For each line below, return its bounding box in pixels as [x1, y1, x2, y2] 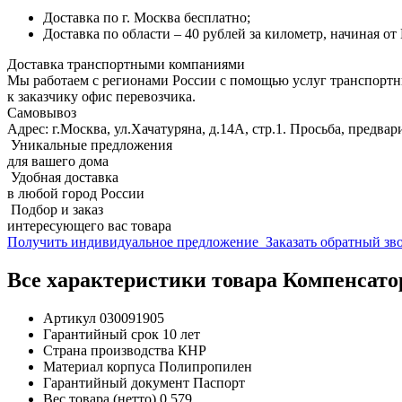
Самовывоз [7, 104, 76, 120]
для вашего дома [7, 153, 109, 169]
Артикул [43, 310, 96, 326]
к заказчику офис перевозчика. [7, 88, 196, 104]
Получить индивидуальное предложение [7, 233, 262, 249]
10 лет [162, 326, 200, 342]
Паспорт [193, 374, 245, 390]
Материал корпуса [43, 358, 155, 374]
